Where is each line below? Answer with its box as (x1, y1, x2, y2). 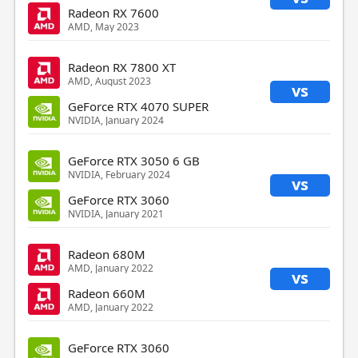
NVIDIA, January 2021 (67, 206, 164, 221)
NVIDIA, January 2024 (67, 113, 164, 127)
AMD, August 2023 (67, 74, 151, 88)
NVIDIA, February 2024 (67, 167, 170, 181)
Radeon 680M (67, 245, 145, 262)
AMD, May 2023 (67, 19, 139, 34)
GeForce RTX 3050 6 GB (67, 152, 200, 169)
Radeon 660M (67, 284, 145, 301)
